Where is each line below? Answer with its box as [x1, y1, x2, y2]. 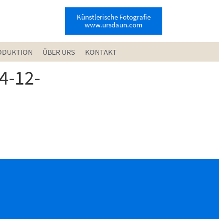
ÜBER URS [42, 47, 75, 57]
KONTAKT [85, 47, 117, 57]
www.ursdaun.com [85, 20, 143, 29]
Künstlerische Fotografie [76, 12, 151, 22]
